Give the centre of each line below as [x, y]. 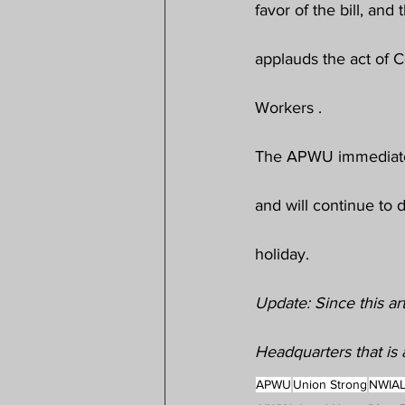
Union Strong [330, 385]
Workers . [288, 108]
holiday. [282, 254]
